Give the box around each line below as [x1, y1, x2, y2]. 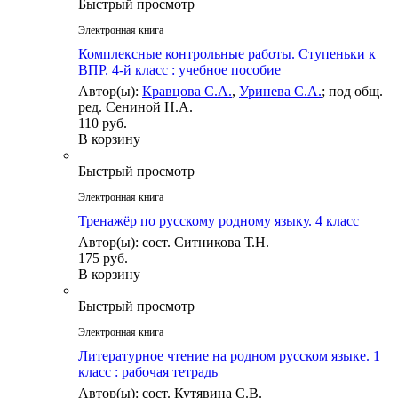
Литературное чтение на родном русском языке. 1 [78, 348, 380, 364]
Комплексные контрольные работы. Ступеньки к [78, 46, 376, 62]
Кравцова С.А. [142, 84, 232, 99]
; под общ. [322, 84, 383, 99]
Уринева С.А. [239, 84, 322, 99]
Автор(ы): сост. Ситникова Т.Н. [78, 235, 269, 251]
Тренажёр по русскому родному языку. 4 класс [78, 213, 359, 229]
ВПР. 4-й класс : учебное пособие [78, 62, 281, 78]
